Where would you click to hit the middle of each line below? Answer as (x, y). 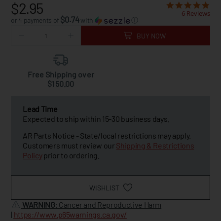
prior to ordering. (71, 155)
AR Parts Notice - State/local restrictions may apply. (107, 135)
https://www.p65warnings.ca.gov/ (70, 214)
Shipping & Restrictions (155, 145)
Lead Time (40, 109)
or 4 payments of (36, 20)
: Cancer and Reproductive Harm (108, 204)
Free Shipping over (61, 74)
